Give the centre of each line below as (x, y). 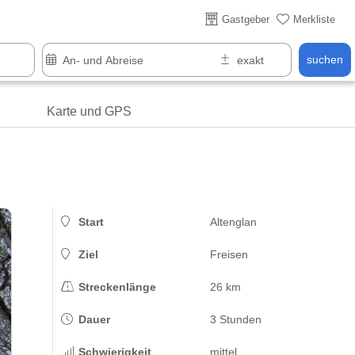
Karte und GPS (89, 111)
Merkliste (314, 20)
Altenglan (233, 222)
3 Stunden (235, 319)
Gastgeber (245, 20)
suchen (325, 60)
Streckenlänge (115, 287)
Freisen (229, 254)
